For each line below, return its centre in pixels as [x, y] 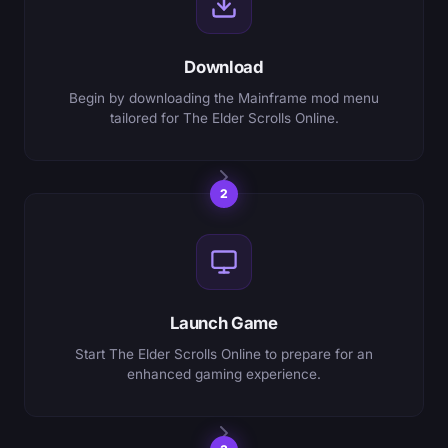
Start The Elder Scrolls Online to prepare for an [224, 353]
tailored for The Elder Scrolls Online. [224, 117]
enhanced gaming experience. [224, 373]
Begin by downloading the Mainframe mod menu [224, 97]
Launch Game [224, 322]
